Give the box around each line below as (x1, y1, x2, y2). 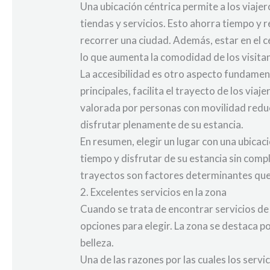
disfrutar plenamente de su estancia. (80, 118, 244, 131)
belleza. (80, 236, 115, 249)
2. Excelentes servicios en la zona (80, 185, 227, 198)
